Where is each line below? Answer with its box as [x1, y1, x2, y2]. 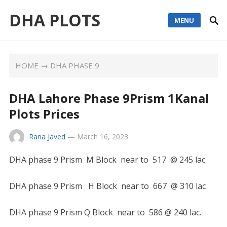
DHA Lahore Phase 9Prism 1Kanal [9, 90, 209, 106]
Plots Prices [9, 105, 80, 122]
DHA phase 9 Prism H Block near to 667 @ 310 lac [9, 180, 206, 192]
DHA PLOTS [9, 9, 100, 31]
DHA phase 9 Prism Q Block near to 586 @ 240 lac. [9, 207, 201, 218]
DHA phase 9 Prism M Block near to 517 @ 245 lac [9, 154, 205, 165]
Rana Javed [28, 132, 65, 141]
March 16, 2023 [77, 132, 128, 141]
